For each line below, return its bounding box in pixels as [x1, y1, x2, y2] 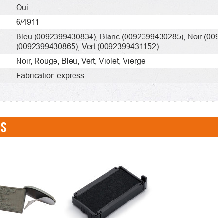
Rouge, [34, 56, 61, 65]
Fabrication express [16, 71, 84, 80]
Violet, [99, 56, 123, 65]
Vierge [123, 56, 145, 65]
